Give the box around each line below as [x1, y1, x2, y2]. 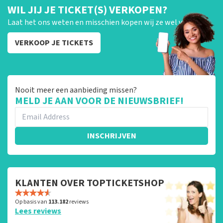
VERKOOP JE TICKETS [15, 37, 93, 48]
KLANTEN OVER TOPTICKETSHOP [15, 176, 164, 190]
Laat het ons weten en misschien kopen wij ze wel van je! [7, 16, 200, 28]
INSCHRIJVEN [87, 130, 136, 141]
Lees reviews [15, 205, 61, 217]
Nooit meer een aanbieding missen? [15, 84, 137, 96]
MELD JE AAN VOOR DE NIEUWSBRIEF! [15, 94, 184, 108]
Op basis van [15, 197, 48, 206]
